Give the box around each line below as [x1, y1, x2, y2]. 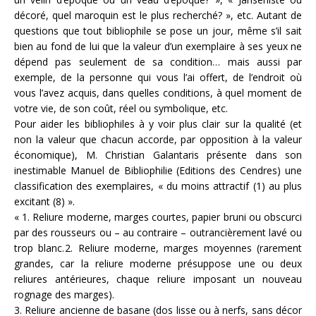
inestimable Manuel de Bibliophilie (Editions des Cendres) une [14, 164, 302, 178]
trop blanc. [14, 241, 65, 255]
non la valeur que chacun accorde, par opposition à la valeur [14, 133, 302, 147]
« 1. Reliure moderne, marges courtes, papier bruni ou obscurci [14, 210, 302, 224]
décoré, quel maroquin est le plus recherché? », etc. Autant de [14, 8, 302, 23]
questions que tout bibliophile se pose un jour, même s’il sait [14, 24, 302, 38]
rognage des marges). [14, 288, 114, 302]
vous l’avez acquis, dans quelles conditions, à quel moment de [14, 86, 302, 100]
